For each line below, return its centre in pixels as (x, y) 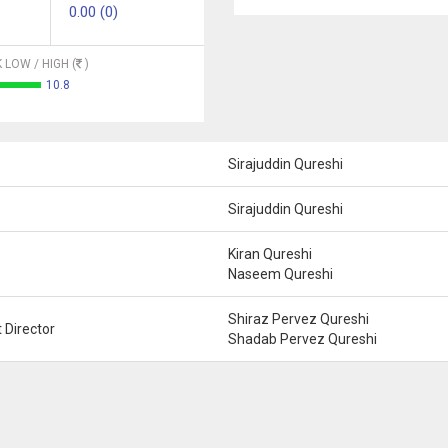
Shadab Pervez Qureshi (302, 339)
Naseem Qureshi (280, 274)
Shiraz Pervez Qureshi (298, 319)
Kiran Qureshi (269, 254)
